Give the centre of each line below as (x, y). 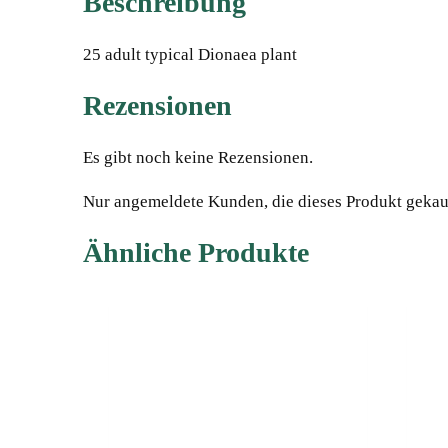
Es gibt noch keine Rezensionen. (198, 157)
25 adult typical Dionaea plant (190, 54)
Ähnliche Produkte (196, 252)
